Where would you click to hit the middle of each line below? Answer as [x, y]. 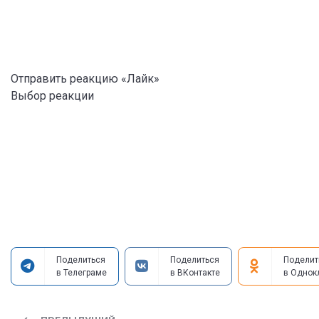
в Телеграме [81, 273]
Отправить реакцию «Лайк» [85, 79]
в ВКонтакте [195, 273]
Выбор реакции [52, 96]
